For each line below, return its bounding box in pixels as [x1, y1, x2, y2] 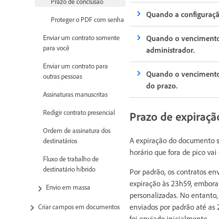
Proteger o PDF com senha [51, 15, 124, 24]
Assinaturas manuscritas [43, 90, 108, 99]
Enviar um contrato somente [43, 33, 120, 42]
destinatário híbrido [43, 165, 95, 174]
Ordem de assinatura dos [43, 126, 110, 135]
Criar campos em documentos [38, 202, 120, 211]
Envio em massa [46, 183, 90, 192]
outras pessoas [43, 72, 82, 81]
